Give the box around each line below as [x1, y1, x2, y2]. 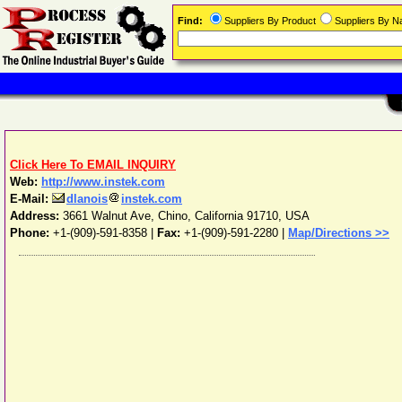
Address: [10, 209, 63, 223]
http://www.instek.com [41, 175, 165, 188]
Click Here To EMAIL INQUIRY [10, 158, 176, 171]
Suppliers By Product [224, 15, 316, 26]
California [195, 209, 243, 223]
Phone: [10, 226, 53, 240]
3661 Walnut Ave [63, 209, 151, 223]
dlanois [66, 192, 108, 205]
